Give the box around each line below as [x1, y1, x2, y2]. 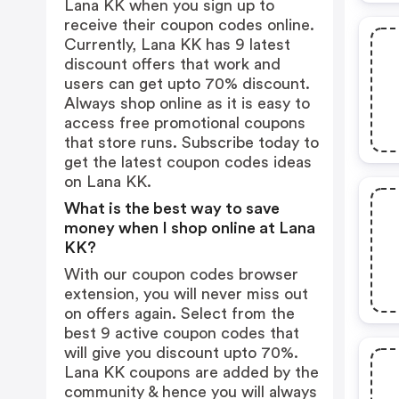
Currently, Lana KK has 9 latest [64, 37, 290, 53]
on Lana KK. [64, 174, 151, 190]
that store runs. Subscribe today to [64, 134, 319, 151]
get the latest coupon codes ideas [64, 154, 312, 170]
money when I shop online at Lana [64, 220, 315, 236]
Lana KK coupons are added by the [64, 364, 319, 380]
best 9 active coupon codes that [64, 325, 299, 341]
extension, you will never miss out [64, 286, 308, 302]
